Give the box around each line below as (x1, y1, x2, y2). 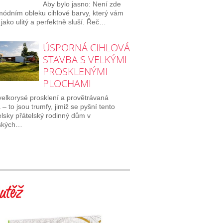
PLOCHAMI (42, 76, 91, 90)
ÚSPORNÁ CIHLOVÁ (42, 40, 130, 54)
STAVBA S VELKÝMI (42, 52, 127, 66)
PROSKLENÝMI (42, 64, 108, 78)
